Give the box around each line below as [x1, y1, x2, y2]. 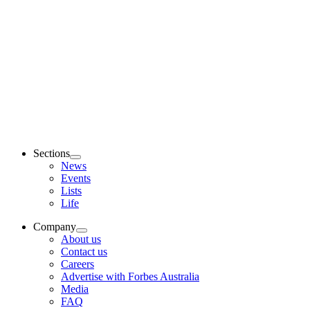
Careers [61, 258, 94, 271]
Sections [33, 147, 70, 160]
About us [61, 233, 101, 246]
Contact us [61, 246, 107, 258]
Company [33, 221, 76, 233]
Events [61, 172, 91, 185]
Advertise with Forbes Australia [61, 271, 199, 283]
